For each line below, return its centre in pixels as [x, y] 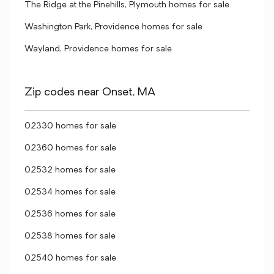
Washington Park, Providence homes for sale [113, 27]
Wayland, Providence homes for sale [98, 49]
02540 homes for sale [70, 258]
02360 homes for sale [70, 148]
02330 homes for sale [70, 126]
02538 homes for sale [70, 236]
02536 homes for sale [70, 214]
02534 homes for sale [70, 192]
